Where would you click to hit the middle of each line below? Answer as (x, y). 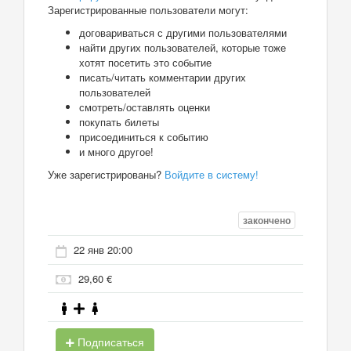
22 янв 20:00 (103, 250)
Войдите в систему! (212, 174)
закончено (267, 221)
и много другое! (116, 151)
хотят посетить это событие (145, 62)
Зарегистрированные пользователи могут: (148, 9)
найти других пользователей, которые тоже (183, 47)
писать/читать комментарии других (163, 77)
